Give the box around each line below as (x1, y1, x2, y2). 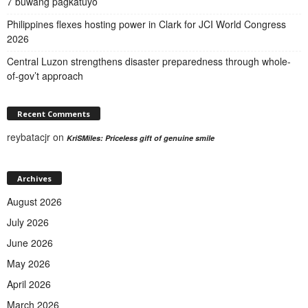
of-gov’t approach (7, 68, 83, 82)
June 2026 (7, 236, 53, 250)
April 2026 (7, 277, 51, 291)
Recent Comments (17, 108, 90, 119)
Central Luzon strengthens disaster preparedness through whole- (7, 54, 291, 68)
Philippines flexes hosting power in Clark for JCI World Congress (7, 16, 286, 31)
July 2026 (7, 215, 49, 230)
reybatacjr (7, 129, 50, 144)
